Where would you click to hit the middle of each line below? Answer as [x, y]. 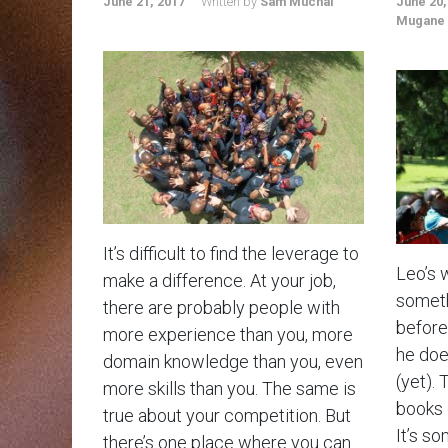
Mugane [420, 21]
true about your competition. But [227, 415]
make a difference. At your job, [219, 280]
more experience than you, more [228, 334]
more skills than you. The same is [229, 388]
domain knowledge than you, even [233, 361]
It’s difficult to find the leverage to [231, 253]
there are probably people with [221, 307]
